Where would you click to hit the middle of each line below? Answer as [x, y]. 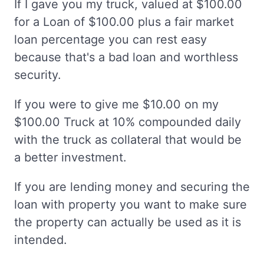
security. [38, 75]
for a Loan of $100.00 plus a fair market [124, 22]
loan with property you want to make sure [131, 205]
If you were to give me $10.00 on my [116, 105]
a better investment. [70, 158]
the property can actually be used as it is [128, 222]
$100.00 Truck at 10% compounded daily [128, 122]
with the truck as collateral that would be [128, 140]
